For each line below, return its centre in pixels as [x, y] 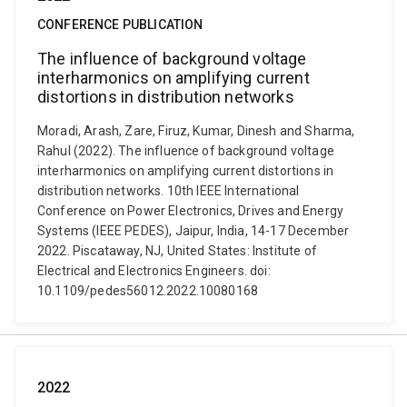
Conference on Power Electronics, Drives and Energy [191, 211]
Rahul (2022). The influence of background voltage [186, 151]
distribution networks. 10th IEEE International [169, 191]
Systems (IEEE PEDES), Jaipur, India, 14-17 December [194, 231]
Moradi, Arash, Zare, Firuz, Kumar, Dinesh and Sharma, [196, 131]
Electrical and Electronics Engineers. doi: [154, 271]
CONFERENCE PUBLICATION [120, 25]
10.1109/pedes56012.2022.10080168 [148, 291]
